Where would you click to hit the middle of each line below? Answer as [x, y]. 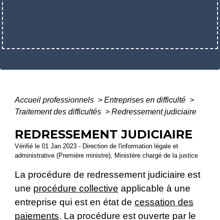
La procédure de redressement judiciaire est [108, 174]
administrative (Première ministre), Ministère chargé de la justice [106, 155]
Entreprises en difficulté [146, 100]
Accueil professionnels [55, 100]
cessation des [164, 202]
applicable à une [154, 188]
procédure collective [76, 188]
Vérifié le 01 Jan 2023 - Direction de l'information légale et [96, 146]
